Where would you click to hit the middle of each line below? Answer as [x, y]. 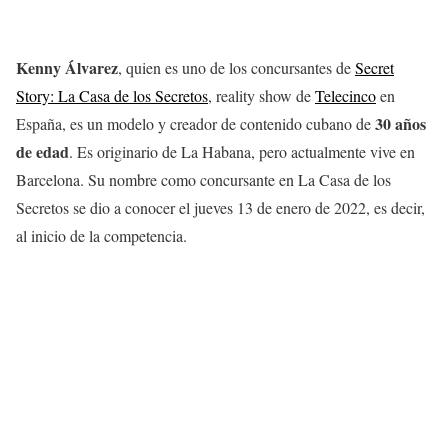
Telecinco [345, 95]
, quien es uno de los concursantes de [236, 67]
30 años [400, 123]
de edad [42, 151]
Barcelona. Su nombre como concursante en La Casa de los [203, 179]
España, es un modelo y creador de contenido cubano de [195, 123]
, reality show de [261, 95]
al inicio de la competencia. [101, 235]
